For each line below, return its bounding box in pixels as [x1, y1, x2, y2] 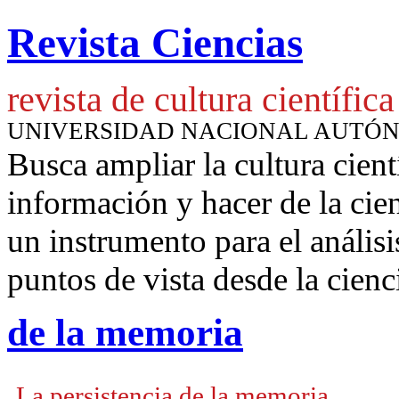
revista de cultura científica [7, 79, 395, 119]
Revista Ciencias [7, 20, 303, 67]
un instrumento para [7, 222, 279, 259]
